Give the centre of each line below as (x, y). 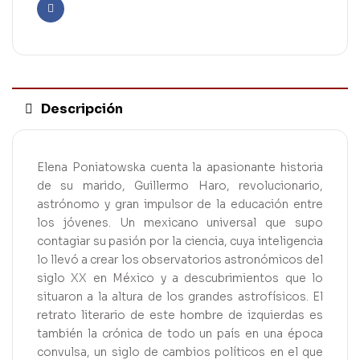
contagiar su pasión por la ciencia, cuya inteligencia (180, 241)
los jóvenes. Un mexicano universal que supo (180, 223)
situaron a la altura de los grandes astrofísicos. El (180, 297)
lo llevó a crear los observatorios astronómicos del (180, 260)
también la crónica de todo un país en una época (180, 334)
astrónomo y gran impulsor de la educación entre (180, 205)
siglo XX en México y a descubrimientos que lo (180, 278)
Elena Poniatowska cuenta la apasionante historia (180, 168)
